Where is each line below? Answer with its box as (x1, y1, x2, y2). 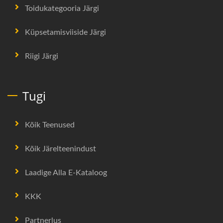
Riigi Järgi (25, 52, 58, 60)
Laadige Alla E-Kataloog (25, 168, 107, 177)
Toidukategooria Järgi (25, 4, 99, 12)
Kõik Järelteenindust (25, 144, 96, 153)
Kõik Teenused (25, 120, 75, 129)
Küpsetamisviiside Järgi (25, 28, 106, 36)
